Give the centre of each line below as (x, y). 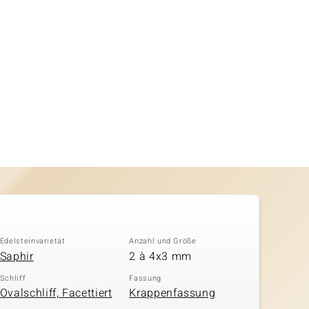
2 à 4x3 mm (160, 256)
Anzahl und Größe (163, 241)
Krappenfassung (172, 293)
